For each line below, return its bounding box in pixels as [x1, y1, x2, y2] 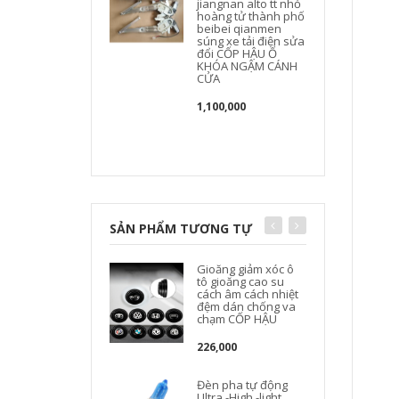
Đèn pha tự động [197, 377, 289, 393]
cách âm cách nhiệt [197, 286, 299, 302]
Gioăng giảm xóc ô [197, 261, 295, 277]
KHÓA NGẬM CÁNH [197, 58, 298, 74]
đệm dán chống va [197, 298, 297, 314]
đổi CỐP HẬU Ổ [197, 45, 278, 61]
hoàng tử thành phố [197, 8, 305, 24]
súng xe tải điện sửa [197, 33, 305, 49]
